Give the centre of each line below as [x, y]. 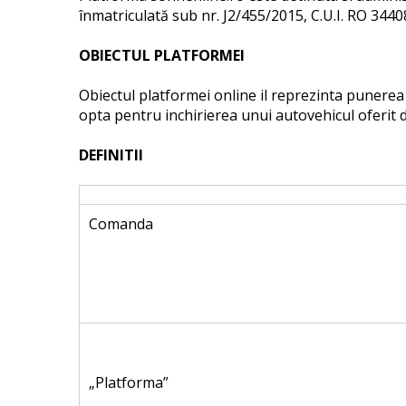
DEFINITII [111, 155]
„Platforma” [129, 382]
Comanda [121, 224]
